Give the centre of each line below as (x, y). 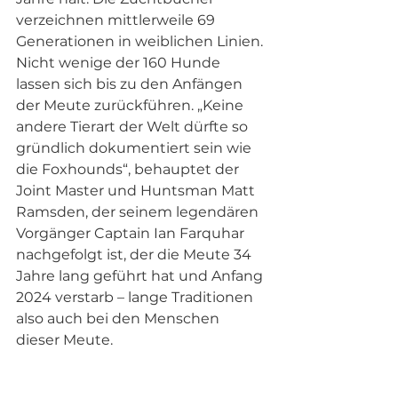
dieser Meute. (64, 340)
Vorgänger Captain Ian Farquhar (132, 234)
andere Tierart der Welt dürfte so (134, 127)
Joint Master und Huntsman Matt (137, 191)
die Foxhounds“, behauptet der (129, 170)
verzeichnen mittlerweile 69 (117, 20)
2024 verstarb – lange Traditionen (136, 298)
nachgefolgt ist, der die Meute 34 (135, 255)
